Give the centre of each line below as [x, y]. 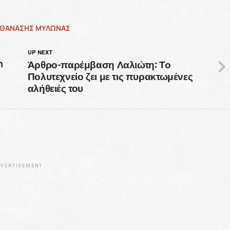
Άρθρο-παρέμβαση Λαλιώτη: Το [99, 64]
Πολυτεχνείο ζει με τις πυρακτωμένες [110, 75]
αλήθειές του [55, 87]
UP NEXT [40, 52]
